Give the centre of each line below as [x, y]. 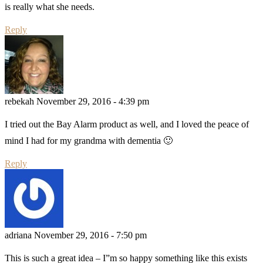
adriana [18, 235]
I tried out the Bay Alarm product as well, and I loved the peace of [127, 124]
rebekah [19, 101]
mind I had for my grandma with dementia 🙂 [89, 140]
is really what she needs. [50, 6]
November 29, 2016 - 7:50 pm [90, 235]
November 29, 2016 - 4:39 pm [93, 101]
